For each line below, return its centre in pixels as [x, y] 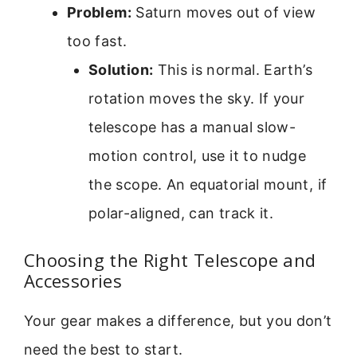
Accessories [73, 280]
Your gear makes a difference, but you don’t [178, 320]
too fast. [97, 41]
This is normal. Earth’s [233, 69]
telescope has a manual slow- [192, 127]
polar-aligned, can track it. [181, 213]
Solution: [121, 69]
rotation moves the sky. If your [197, 98]
